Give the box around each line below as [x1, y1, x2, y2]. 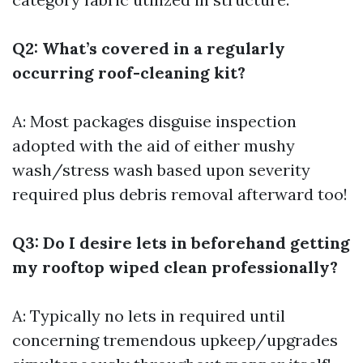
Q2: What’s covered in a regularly [12, 38, 285, 58]
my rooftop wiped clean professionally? [12, 257, 338, 277]
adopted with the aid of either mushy [12, 135, 295, 156]
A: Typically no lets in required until [12, 305, 285, 326]
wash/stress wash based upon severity [12, 160, 310, 180]
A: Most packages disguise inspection [12, 111, 297, 131]
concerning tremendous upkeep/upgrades [12, 330, 338, 350]
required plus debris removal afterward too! [12, 184, 348, 204]
